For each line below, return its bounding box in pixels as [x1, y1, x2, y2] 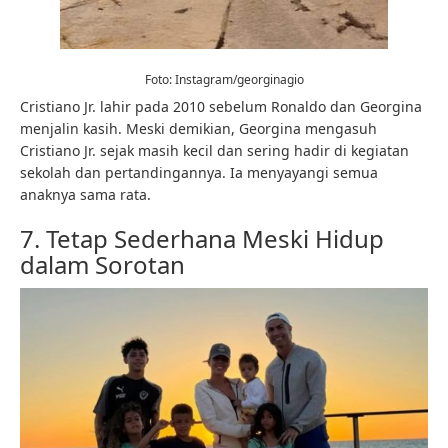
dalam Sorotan [20, 248, 185, 281]
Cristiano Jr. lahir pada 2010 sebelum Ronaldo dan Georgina [20, 97, 422, 116]
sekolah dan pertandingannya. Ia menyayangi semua [20, 163, 378, 182]
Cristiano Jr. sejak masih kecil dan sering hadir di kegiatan [20, 141, 409, 160]
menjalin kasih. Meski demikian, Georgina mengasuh [20, 119, 377, 138]
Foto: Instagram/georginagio [144, 71, 304, 88]
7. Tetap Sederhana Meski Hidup [20, 222, 384, 255]
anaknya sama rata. [20, 185, 151, 204]
